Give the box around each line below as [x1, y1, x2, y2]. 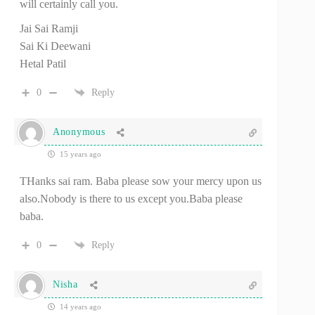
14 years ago [58, 302, 101, 311]
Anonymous [53, 127, 105, 138]
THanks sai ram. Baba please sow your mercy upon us [20, 174, 262, 187]
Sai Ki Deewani [20, 39, 91, 52]
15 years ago [58, 149, 101, 158]
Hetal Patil [20, 57, 66, 70]
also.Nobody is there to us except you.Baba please [20, 192, 243, 205]
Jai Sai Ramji [20, 22, 78, 34]
